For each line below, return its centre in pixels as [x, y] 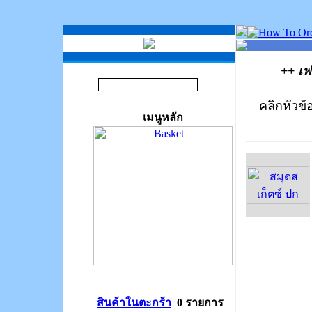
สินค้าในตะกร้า [134, 302]
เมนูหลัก [163, 117]
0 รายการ [200, 302]
